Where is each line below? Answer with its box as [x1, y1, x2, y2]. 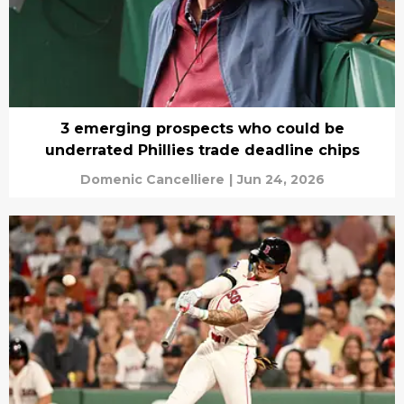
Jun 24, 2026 [236, 171, 325, 188]
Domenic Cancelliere [79, 171, 225, 188]
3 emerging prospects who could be [60, 120, 344, 138]
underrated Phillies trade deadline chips [44, 142, 360, 160]
